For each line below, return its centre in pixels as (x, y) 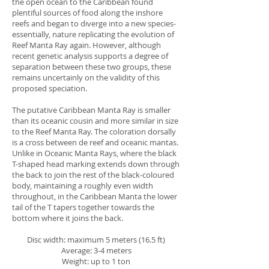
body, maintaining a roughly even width (83, 186)
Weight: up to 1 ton (96, 261)
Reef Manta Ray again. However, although (86, 45)
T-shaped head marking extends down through (96, 164)
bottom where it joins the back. (68, 218)
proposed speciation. (50, 88)
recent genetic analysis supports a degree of (90, 56)
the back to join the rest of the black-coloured (93, 175)
